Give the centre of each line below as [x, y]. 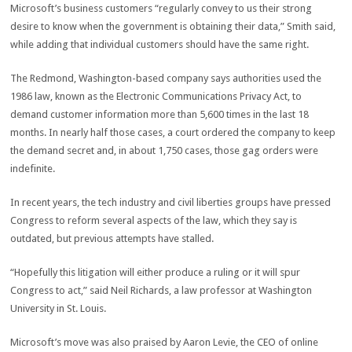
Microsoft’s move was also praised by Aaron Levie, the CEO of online [165, 342]
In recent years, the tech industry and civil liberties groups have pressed [171, 202]
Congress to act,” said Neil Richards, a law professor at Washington [161, 290]
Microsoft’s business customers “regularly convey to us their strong [161, 8]
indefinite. [33, 169]
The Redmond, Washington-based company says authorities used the [166, 78]
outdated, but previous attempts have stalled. [112, 238]
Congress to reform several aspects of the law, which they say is [154, 220]
